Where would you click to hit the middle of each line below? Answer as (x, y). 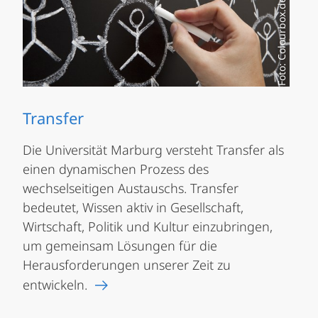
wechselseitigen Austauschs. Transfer (131, 188)
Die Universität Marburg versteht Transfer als (153, 150)
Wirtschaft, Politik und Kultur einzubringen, (148, 227)
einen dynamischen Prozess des (116, 169)
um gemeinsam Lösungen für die (120, 246)
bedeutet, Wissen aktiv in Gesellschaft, (133, 208)
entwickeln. (55, 285)
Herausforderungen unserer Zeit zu (127, 265)
